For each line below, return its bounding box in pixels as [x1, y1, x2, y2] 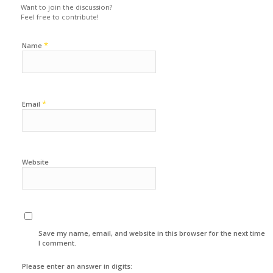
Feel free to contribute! [20, 12, 99, 22]
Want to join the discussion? [20, 2, 112, 12]
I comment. [38, 238, 77, 248]
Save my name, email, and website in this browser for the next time [38, 229, 266, 238]
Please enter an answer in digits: [21, 261, 132, 271]
